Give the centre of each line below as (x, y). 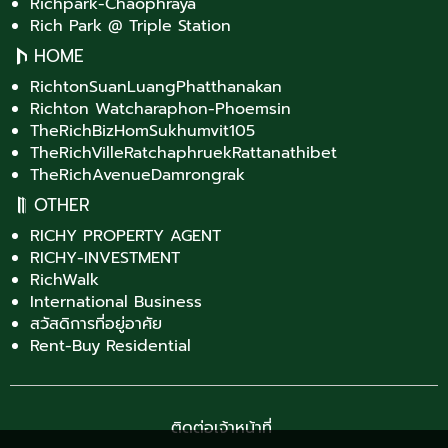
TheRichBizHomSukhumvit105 (142, 131)
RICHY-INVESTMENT (105, 258)
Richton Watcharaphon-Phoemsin (160, 109)
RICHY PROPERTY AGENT (125, 236)
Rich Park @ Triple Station (130, 26)
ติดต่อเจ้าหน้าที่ (221, 428)
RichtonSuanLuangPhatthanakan (156, 87)
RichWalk (64, 280)
